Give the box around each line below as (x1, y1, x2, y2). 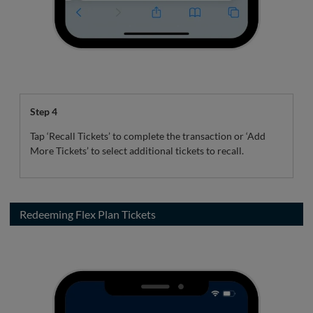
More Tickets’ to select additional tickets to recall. (30, 145, 244, 157)
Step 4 (30, 105, 57, 118)
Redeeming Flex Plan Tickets (20, 208, 156, 221)
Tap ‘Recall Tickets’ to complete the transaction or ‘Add (30, 130, 265, 143)
